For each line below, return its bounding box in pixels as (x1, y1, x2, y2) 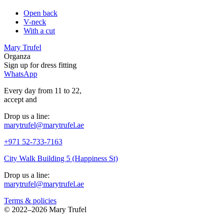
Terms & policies (4, 196, 56, 205)
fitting (56, 61, 77, 70)
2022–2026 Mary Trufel (10, 205, 86, 214)
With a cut (24, 27, 55, 35)
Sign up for (4, 61, 39, 70)
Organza (4, 52, 30, 61)
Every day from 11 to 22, (4, 86, 82, 95)
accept (4, 95, 26, 104)
